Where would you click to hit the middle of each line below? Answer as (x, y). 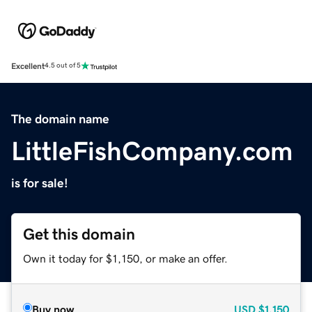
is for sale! (40, 183)
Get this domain (79, 234)
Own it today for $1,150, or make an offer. (125, 258)
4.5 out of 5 (63, 66)
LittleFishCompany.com (152, 151)
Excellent (28, 66)
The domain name (60, 119)
